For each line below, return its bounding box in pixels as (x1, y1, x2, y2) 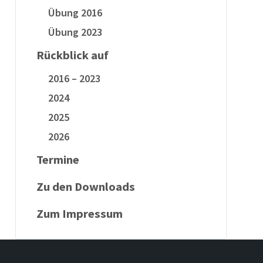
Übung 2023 (48, 25, 102, 39)
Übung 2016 (48, 6, 102, 19)
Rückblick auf (36, 48, 109, 63)
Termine (36, 152, 79, 167)
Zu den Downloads (36, 179, 135, 194)
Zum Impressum (36, 206, 123, 221)
